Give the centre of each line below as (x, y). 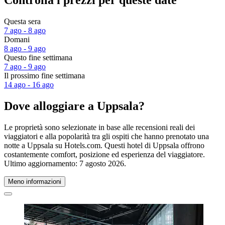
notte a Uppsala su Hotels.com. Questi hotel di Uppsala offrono (104, 145)
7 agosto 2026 (102, 163)
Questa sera (22, 22)
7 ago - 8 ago (25, 31)
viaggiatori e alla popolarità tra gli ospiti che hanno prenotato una (106, 136)
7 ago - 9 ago (25, 67)
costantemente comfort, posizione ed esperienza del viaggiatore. (104, 154)
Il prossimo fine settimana (44, 76)
